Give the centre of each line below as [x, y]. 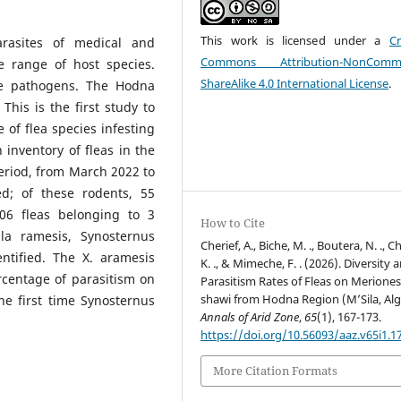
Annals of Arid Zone [250, 317]
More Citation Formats [276, 371]
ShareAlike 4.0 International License [295, 84]
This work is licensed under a [295, 41]
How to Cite [233, 223]
